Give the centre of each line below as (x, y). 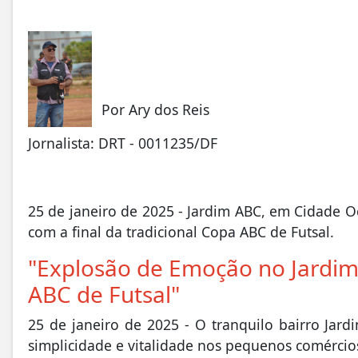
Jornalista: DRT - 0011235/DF (123, 143)
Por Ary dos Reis (155, 109)
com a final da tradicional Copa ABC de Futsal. (181, 232)
